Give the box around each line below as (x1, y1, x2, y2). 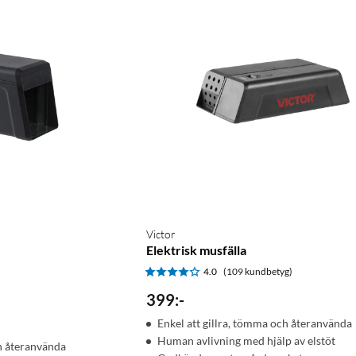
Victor (146, 227, 176, 242)
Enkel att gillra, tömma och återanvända (157, 316, 352, 331)
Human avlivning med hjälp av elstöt (157, 334, 335, 348)
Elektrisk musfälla (146, 242, 246, 258)
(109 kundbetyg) (223, 265, 292, 278)
